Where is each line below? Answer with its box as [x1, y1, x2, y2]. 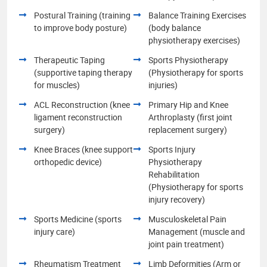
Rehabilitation [148, 168, 200, 180]
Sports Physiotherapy [148, 54, 228, 66]
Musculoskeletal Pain [148, 213, 226, 225]
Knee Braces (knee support [34, 143, 133, 155]
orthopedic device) [34, 156, 102, 167]
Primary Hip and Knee [148, 98, 228, 110]
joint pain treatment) [148, 238, 224, 250]
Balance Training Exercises [148, 9, 246, 21]
